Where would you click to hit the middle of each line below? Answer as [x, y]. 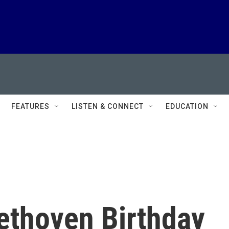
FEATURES [30, 106]
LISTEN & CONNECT [108, 106]
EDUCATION [187, 106]
